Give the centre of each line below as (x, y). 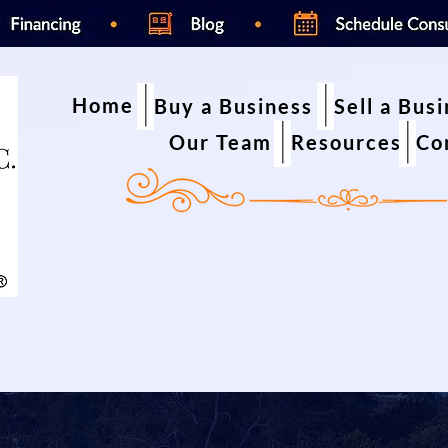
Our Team (220, 142)
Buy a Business (233, 106)
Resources (346, 142)
